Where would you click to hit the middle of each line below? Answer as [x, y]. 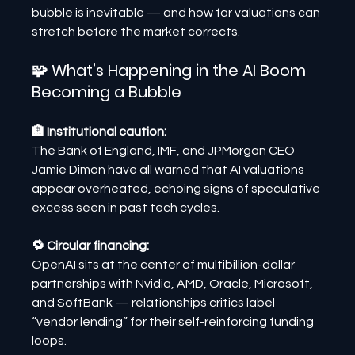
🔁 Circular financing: [91, 246]
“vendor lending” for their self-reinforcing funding [174, 322]
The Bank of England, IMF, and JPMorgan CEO [165, 151]
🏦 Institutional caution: [99, 132]
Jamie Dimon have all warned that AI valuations [170, 170]
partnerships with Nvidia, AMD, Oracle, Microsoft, [174, 284]
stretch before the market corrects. [136, 32]
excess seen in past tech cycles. [126, 208]
